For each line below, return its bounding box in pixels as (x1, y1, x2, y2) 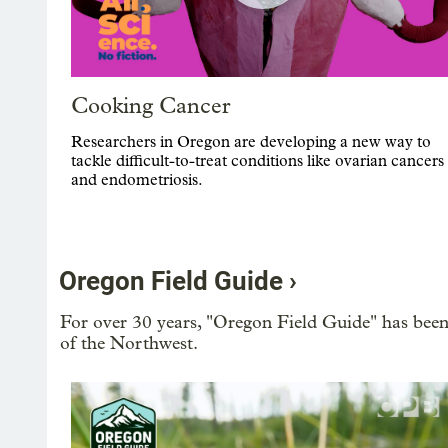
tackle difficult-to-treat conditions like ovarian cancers (71, 151, 444, 171)
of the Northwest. (59, 333, 198, 355)
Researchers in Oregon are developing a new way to (71, 132, 431, 152)
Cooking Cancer (71, 93, 230, 120)
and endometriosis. (71, 170, 203, 190)
